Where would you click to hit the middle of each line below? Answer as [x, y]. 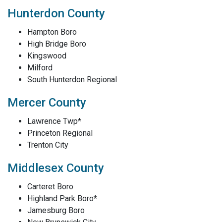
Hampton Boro [52, 32]
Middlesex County [56, 168]
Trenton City [48, 145]
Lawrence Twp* [54, 121]
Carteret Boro [50, 187]
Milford [40, 68]
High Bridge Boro [57, 44]
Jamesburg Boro [56, 210]
